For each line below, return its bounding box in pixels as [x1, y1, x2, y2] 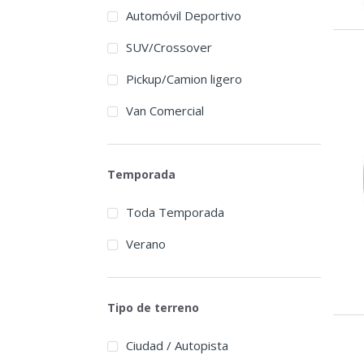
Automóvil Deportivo [125, 7, 241, 24]
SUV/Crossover [125, 39, 212, 56]
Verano [125, 236, 166, 253]
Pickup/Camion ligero [125, 71, 242, 88]
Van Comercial [125, 102, 204, 119]
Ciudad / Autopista [125, 337, 228, 354]
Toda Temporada [125, 204, 224, 221]
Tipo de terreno [107, 299, 199, 315]
